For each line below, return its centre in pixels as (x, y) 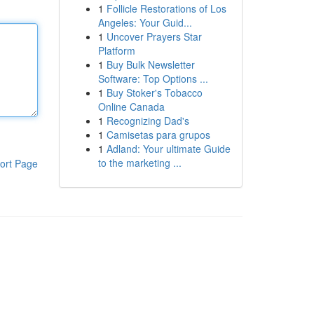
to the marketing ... (139, 163)
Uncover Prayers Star (154, 36)
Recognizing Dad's (148, 121)
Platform (116, 50)
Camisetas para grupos (158, 135)
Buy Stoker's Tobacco (154, 93)
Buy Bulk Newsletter (150, 64)
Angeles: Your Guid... (145, 22)
